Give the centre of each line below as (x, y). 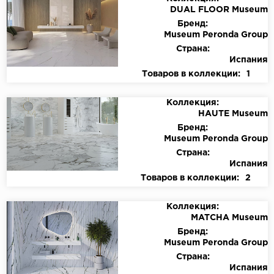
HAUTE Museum (233, 114)
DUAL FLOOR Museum (219, 10)
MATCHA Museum (229, 218)
